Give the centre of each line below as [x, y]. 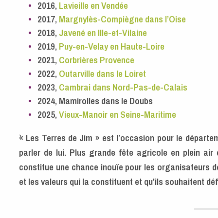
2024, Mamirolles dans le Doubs [95, 101]
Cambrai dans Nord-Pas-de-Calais [123, 87]
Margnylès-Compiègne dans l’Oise [123, 19]
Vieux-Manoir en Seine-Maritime [118, 115]
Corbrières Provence [97, 60]
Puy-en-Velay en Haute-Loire [111, 46]
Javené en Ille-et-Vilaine [103, 33]
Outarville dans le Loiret [102, 74]
